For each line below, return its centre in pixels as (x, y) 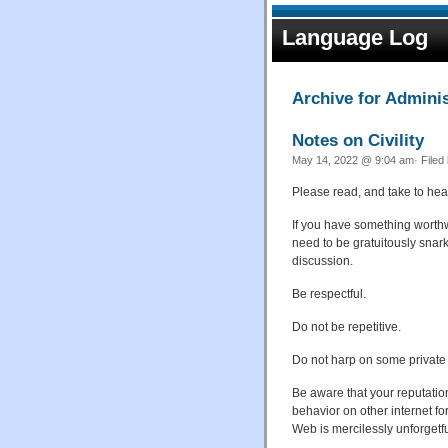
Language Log (355, 37)
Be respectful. (329, 293)
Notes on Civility (358, 139)
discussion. (322, 260)
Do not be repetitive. (346, 326)
